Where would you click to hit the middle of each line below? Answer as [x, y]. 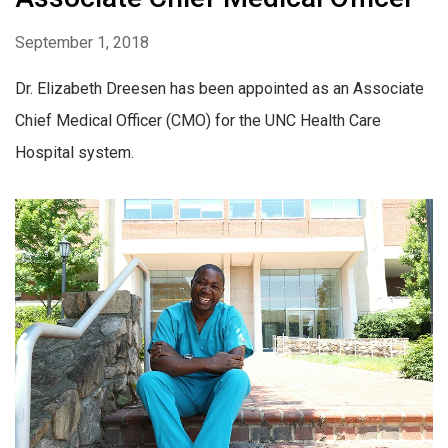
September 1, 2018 [82, 43]
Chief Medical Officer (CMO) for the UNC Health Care [198, 121]
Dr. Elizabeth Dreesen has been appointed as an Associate [219, 89]
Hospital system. [74, 153]
